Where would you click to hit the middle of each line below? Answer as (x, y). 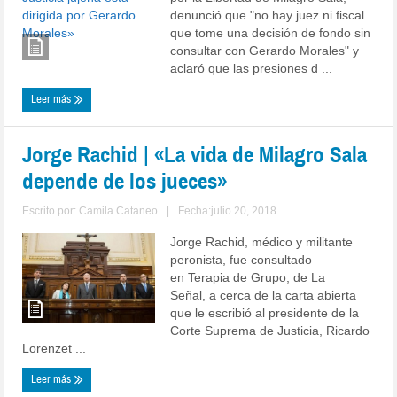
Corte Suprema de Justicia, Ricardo (270, 331)
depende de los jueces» (125, 181)
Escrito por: (51, 211)
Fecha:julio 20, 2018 (228, 211)
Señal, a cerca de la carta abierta (264, 295)
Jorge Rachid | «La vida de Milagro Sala (195, 155)
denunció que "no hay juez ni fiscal (268, 15)
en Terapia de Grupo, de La (248, 277)
